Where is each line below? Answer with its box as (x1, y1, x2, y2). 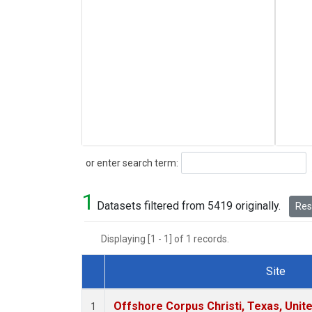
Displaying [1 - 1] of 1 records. (101, 233, 237, 245)
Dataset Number (93, 281, 172, 295)
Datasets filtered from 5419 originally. (94, 199, 283, 213)
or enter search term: (81, 157, 178, 169)
